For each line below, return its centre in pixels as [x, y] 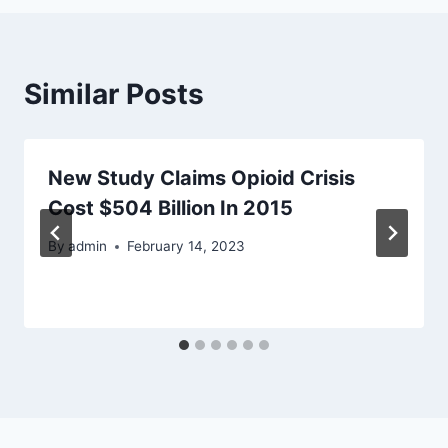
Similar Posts [114, 93]
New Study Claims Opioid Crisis [201, 177]
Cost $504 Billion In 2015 [170, 207]
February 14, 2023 [186, 246]
